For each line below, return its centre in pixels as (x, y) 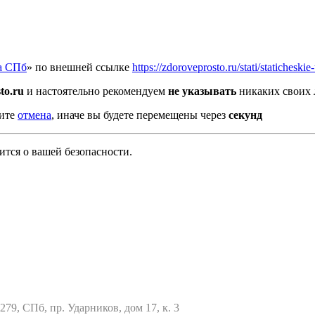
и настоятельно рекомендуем (96, 91)
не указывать (202, 91)
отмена (34, 115)
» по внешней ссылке (79, 67)
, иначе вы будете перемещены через (140, 115)
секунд (245, 115)
